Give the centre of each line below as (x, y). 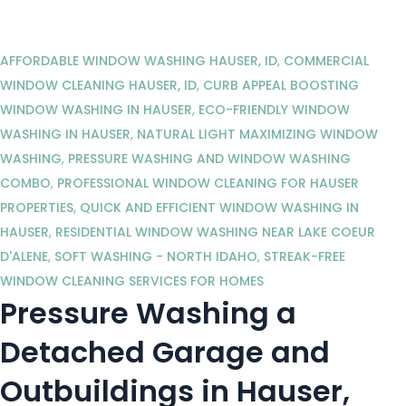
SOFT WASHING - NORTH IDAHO (156, 257)
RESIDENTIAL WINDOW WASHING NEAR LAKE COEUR (215, 232)
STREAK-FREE (304, 257)
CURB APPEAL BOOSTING (281, 86)
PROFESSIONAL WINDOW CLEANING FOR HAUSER (208, 184)
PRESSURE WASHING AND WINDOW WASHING (209, 159)
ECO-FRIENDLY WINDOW (274, 110)
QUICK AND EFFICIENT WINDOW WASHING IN (219, 208)
